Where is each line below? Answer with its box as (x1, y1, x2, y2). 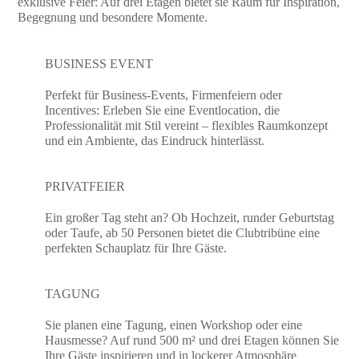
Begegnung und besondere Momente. (18, 10, 208, 25)
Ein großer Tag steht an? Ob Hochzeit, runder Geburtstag (45, 211, 335, 225)
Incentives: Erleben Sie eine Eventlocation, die (45, 103, 280, 117)
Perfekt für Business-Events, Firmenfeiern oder (45, 87, 283, 102)
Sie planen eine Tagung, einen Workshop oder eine (45, 318, 303, 333)
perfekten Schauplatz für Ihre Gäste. (45, 241, 228, 256)
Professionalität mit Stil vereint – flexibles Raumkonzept (45, 118, 329, 132)
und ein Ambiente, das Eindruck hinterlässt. (45, 133, 265, 147)
